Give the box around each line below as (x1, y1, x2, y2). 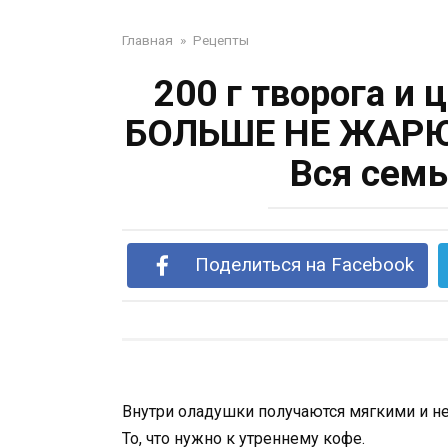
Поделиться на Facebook (194, 254, 414, 276)
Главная (122, 32, 173, 48)
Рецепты (193, 32, 249, 48)
